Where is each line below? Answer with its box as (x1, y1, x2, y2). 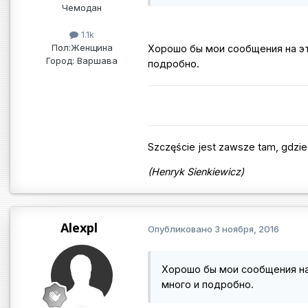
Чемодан (62, 1, 102, 13)
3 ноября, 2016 (214, 223, 279, 234)
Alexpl (60, 219, 98, 236)
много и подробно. (162, 278, 254, 291)
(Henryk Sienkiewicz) (148, 166, 244, 178)
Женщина (70, 42, 113, 54)
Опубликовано (148, 223, 214, 234)
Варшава (74, 55, 118, 67)
